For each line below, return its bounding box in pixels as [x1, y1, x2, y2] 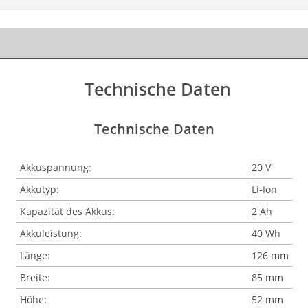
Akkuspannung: [19, 161, 91, 174]
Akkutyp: [19, 183, 59, 196]
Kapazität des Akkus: [19, 205, 115, 218]
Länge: [19, 249, 50, 262]
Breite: [19, 271, 50, 284]
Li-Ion [251, 183, 277, 196]
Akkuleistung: [19, 227, 82, 240]
